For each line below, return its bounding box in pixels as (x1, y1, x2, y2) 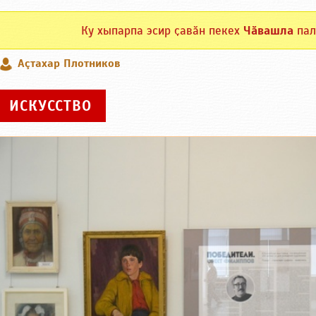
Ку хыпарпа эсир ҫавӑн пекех (80, 23, 243, 38)
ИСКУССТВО (9, 97, 92, 115)
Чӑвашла (243, 23, 293, 38)
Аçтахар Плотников (18, 56, 120, 71)
